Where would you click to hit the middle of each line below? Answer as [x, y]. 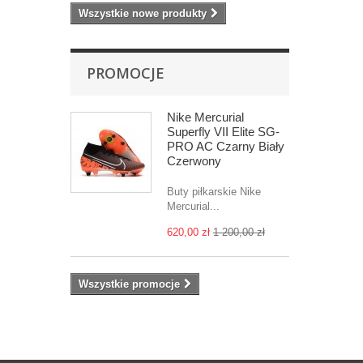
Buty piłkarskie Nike [214, 192]
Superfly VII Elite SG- [223, 132]
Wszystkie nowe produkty [143, 13]
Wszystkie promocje [129, 284]
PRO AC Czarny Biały [226, 146]
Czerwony [194, 161]
